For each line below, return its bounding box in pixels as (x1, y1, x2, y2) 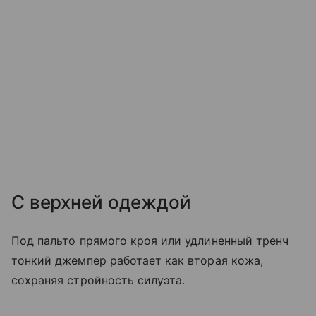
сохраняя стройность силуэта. (11, 273, 186, 288)
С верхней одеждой (11, 191, 191, 214)
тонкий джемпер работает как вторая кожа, (11, 253, 263, 268)
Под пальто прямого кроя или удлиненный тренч (11, 233, 289, 248)
